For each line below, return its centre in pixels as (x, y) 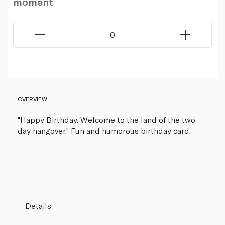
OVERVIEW (32, 99)
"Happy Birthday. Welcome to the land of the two (106, 120)
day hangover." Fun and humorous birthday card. (104, 131)
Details (38, 206)
